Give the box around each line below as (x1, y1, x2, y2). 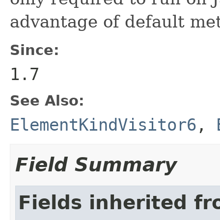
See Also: (10, 92, 84, 109)
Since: (10, 41, 59, 58)
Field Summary (15, 153, 177, 176)
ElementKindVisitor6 (10, 114, 196, 135)
